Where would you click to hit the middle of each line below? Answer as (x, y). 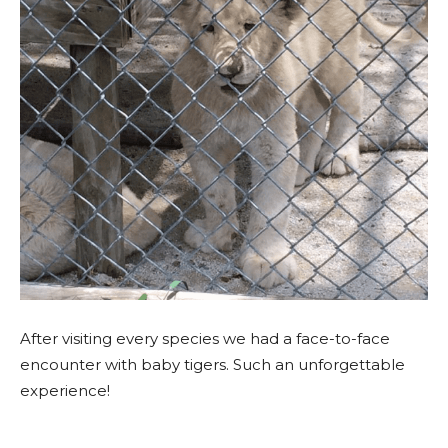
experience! (65, 391)
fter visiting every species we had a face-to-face (210, 339)
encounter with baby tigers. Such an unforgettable (212, 365)
